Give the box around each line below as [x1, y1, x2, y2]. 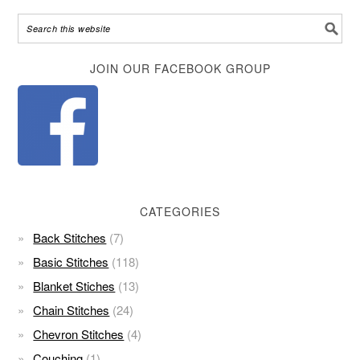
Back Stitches [33, 229, 107, 246]
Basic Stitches [33, 253, 109, 270]
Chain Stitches [33, 301, 110, 318]
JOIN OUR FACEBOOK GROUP [89, 60, 271, 76]
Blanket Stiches [33, 277, 116, 294]
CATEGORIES [140, 203, 220, 219]
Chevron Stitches [33, 325, 125, 342]
